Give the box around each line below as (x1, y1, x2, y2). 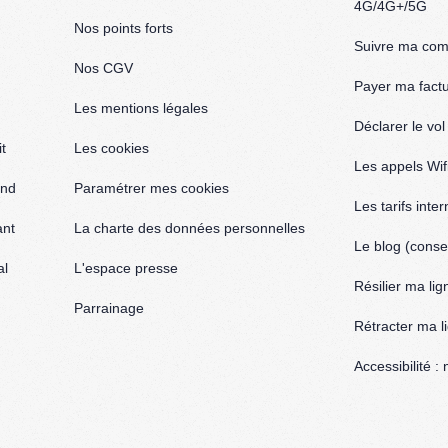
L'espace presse (74, 260, 178, 277)
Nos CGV (74, 60, 133, 77)
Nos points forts (74, 20, 173, 37)
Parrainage (74, 300, 144, 317)
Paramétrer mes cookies (74, 180, 229, 197)
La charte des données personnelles (74, 220, 305, 237)
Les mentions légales (74, 100, 208, 117)
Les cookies (74, 140, 149, 157)
